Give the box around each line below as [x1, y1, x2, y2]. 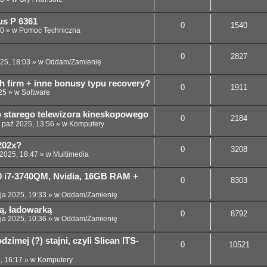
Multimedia [53, 150, 89, 159]
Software [21, 88, 50, 97]
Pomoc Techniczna [19, 26, 80, 35]
